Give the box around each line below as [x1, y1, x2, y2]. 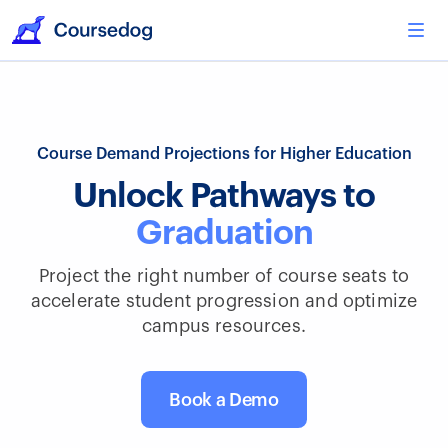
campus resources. [141, 317, 307, 335]
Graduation [135, 216, 313, 250]
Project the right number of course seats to [38, 267, 410, 285]
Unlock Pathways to [73, 179, 375, 213]
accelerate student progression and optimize [30, 292, 418, 310]
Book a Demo [169, 390, 279, 409]
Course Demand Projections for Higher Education [36, 146, 412, 162]
